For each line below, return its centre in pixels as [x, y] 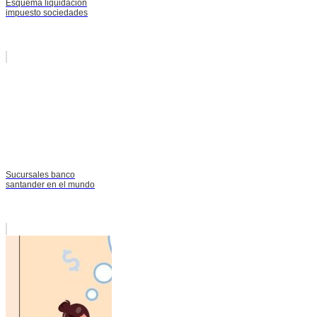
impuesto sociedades [47, 12]
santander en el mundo [50, 184]
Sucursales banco [40, 174]
